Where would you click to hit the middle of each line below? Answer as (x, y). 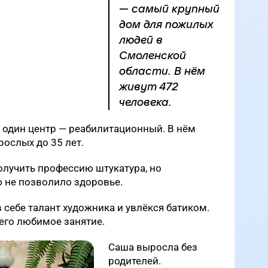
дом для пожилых (166, 25)
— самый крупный (169, 9)
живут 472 (149, 87)
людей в (141, 40)
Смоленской (153, 56)
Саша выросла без (153, 247)
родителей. (135, 261)
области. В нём (162, 71)
